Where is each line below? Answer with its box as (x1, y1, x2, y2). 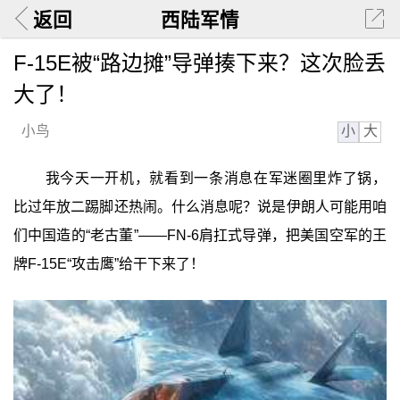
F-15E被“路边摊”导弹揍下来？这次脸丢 (12, 50, 386, 75)
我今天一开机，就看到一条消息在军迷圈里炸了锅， (45, 171, 387, 187)
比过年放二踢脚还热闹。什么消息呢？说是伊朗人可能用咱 (12, 199, 387, 215)
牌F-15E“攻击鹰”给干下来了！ (12, 256, 204, 272)
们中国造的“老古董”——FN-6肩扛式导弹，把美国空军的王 (12, 228, 387, 244)
